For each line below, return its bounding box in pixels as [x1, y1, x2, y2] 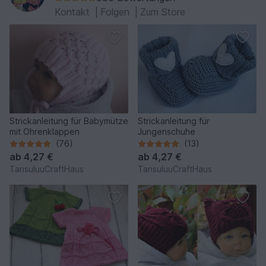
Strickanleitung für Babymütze [9, 116, 128, 126]
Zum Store [140, 6, 185, 18]
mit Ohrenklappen [9, 126, 80, 137]
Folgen [100, 6, 132, 18]
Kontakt [55, 6, 93, 18]
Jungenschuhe [138, 126, 195, 137]
